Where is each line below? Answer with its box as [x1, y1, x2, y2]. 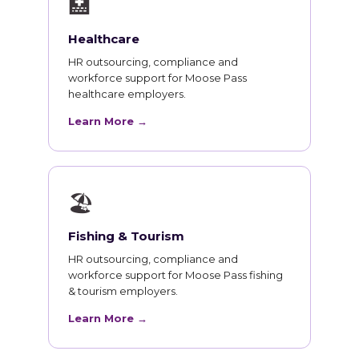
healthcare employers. [68, 87, 186, 101]
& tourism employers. [68, 284, 178, 298]
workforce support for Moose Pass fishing [68, 268, 283, 282]
